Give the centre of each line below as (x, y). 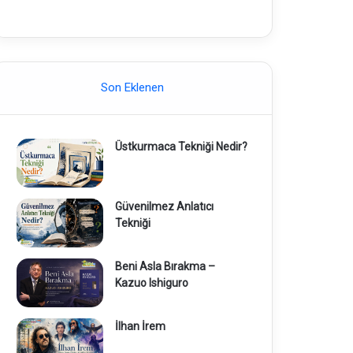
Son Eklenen (132, 87)
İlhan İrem (140, 326)
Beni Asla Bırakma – (165, 266)
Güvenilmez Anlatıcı (164, 206)
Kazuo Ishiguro (151, 282)
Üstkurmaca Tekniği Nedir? (181, 147)
